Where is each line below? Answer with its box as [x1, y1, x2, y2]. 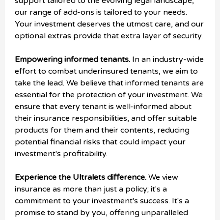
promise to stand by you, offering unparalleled [15, 208, 188, 218]
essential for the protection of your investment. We [15, 90, 203, 100]
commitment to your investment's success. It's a [15, 196, 189, 206]
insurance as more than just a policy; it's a [15, 184, 167, 194]
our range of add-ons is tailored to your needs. [15, 7, 187, 17]
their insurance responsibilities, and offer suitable [15, 113, 197, 123]
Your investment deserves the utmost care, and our [15, 19, 204, 29]
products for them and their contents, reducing [15, 125, 190, 135]
